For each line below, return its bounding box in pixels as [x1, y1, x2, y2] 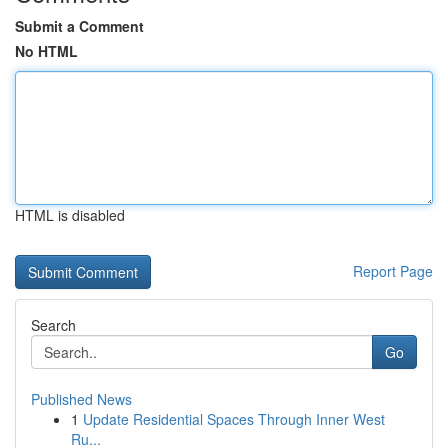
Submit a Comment [15, 16, 144, 36]
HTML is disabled [15, 205, 125, 225]
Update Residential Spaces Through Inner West [83, 409, 385, 429]
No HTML [15, 41, 78, 61]
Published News [31, 389, 132, 409]
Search [31, 315, 76, 335]
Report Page [353, 261, 433, 281]
